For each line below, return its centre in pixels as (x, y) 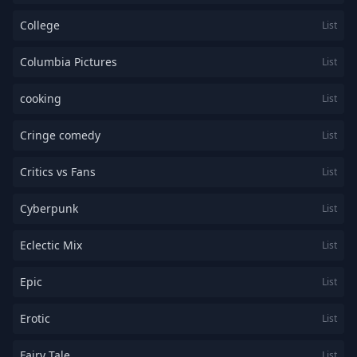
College (40, 25)
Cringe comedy (60, 135)
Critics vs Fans (58, 172)
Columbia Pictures (69, 62)
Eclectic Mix (51, 245)
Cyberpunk (49, 208)
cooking (41, 98)
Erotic (35, 318)
